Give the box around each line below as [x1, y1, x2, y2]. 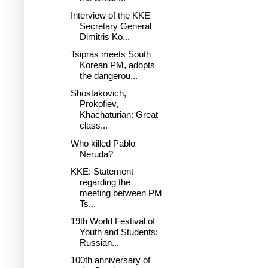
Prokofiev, [79, 99, 118, 109]
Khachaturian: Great [79, 109, 158, 120]
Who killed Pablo [70, 138, 135, 148]
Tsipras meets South [70, 49, 151, 59]
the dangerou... [79, 71, 138, 81]
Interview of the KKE [70, 10, 150, 20]
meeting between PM [79, 187, 162, 198]
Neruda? [79, 148, 113, 159]
